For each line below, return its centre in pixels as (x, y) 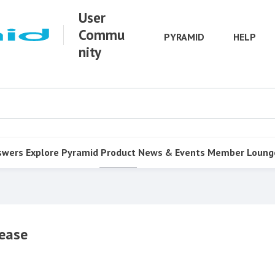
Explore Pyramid (62, 152)
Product (118, 152)
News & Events (172, 152)
